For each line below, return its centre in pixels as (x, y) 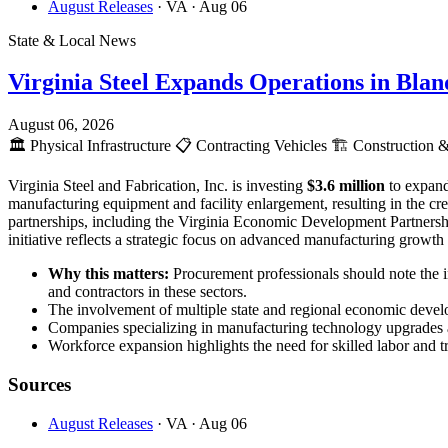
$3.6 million (346, 186)
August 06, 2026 (61, 125)
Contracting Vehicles (261, 146)
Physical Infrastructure (100, 146)
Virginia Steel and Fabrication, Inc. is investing (157, 186)
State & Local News (72, 40)
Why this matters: (108, 274)
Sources (39, 385)
